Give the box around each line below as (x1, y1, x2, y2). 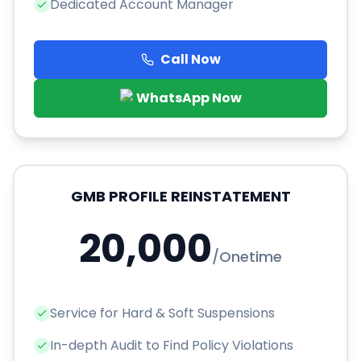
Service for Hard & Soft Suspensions (50, 304, 275, 323)
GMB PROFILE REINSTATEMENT (70, 186, 291, 207)
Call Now (160, 50, 221, 69)
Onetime (219, 247, 282, 268)
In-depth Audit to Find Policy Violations (50, 336, 293, 355)
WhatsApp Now (135, 89, 242, 108)
